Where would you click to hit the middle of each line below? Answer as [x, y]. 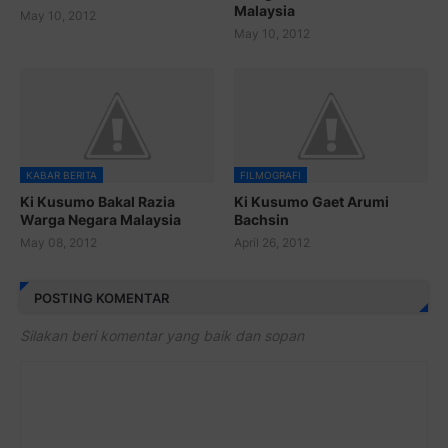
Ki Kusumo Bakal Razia [97, 202]
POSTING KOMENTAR [101, 297]
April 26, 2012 [272, 243]
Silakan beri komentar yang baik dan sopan [162, 336]
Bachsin [261, 220]
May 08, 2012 [58, 243]
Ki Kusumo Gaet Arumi [311, 202]
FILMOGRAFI [270, 175]
